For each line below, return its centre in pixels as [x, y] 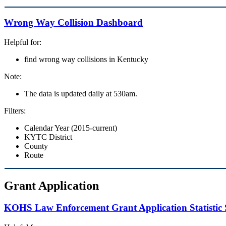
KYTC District [48, 137]
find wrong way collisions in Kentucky [86, 59]
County [36, 146]
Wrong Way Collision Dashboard [73, 22]
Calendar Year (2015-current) [71, 128]
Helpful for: [23, 42]
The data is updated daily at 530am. [81, 93]
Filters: [15, 110]
